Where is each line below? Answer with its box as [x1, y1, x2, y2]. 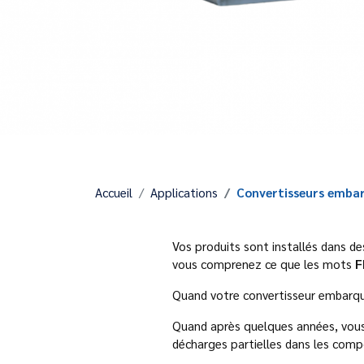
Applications [150, 184, 218, 201]
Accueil [95, 184, 132, 201]
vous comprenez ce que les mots [172, 255, 355, 272]
